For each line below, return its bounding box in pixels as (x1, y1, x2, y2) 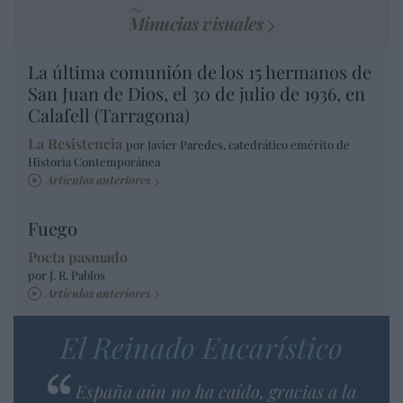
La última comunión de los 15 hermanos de (28, 59, 372, 85)
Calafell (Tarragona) (28, 103, 190, 128)
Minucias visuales (128, 11, 264, 36)
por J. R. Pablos (28, 266, 105, 282)
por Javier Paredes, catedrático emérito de (126, 137, 350, 153)
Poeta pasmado (28, 246, 128, 266)
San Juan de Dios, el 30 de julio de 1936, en (28, 81, 365, 106)
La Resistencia (28, 134, 122, 154)
